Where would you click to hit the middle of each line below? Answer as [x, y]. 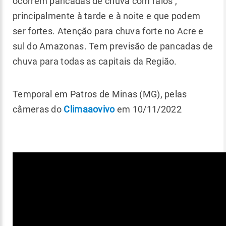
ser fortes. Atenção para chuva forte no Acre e [108, 31]
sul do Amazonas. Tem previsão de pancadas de [113, 46]
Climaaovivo [89, 109]
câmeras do [38, 109]
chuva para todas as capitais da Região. [95, 61]
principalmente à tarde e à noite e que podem [107, 16]
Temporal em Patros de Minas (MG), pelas [100, 94]
